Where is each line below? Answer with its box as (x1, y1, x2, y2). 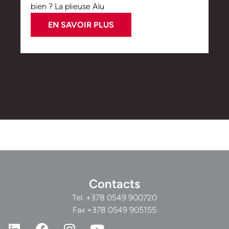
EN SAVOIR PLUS (48, 20, 114, 30)
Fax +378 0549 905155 (73, 205, 156, 215)
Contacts (89, 176, 140, 192)
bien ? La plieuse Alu (31, 2, 104, 12)
